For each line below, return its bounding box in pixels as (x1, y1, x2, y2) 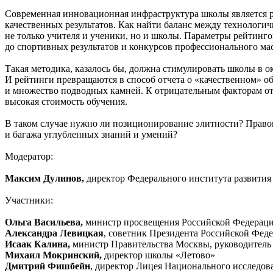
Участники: (5, 194, 53, 205)
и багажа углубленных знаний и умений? (5, 129, 177, 140)
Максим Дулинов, (5, 172, 87, 183)
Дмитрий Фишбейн (5, 260, 90, 271)
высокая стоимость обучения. (5, 96, 127, 107)
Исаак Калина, (5, 238, 70, 249)
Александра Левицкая (5, 227, 104, 238)
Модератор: (5, 151, 53, 161)
